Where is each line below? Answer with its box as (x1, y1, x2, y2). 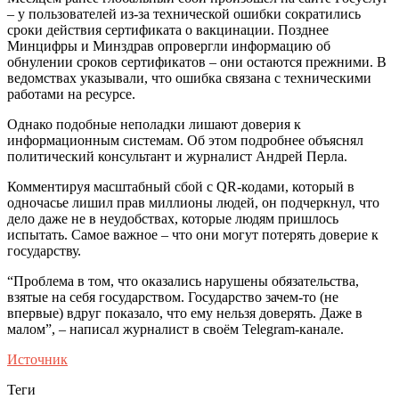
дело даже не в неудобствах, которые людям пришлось (7, 210, 338, 226)
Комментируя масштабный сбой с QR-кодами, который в (7, 178, 354, 194)
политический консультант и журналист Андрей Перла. (7, 148, 347, 164)
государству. (7, 242, 85, 258)
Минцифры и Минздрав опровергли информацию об (7, 37, 330, 53)
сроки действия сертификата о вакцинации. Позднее (7, 21, 329, 37)
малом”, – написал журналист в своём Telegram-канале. (7, 321, 347, 337)
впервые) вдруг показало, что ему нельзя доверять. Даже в (7, 305, 362, 321)
